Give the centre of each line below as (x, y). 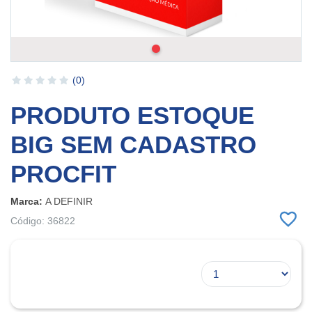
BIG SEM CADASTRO (133, 144)
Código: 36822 (43, 221)
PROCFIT (63, 173)
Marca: (28, 201)
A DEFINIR (69, 201)
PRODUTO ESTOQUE (132, 115)
